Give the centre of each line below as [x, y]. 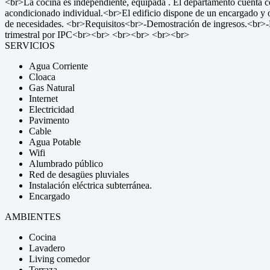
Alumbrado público [66, 164]
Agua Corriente [58, 66]
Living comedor [59, 259]
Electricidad [52, 109]
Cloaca [42, 77]
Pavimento [49, 120]
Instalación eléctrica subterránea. [90, 185]
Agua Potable [55, 142]
